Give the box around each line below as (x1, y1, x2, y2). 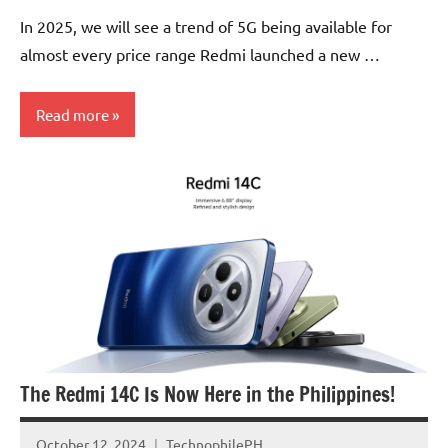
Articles (32, 166, 82, 185)
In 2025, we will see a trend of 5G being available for (20, 16, 392, 37)
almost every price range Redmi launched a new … (20, 44, 380, 65)
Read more (36, 104, 109, 124)
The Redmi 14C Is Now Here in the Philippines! (20, 380, 395, 410)
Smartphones (32, 204, 116, 223)
